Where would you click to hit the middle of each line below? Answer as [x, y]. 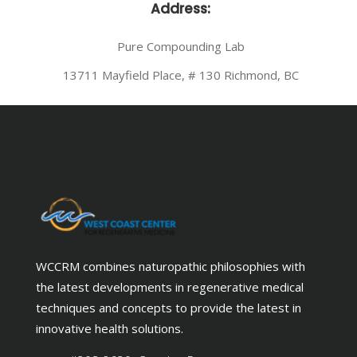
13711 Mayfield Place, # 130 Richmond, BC [180, 75]
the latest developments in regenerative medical [170, 287]
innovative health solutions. [110, 329]
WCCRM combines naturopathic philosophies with [171, 267]
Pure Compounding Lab [180, 46]
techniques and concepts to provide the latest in [169, 308]
